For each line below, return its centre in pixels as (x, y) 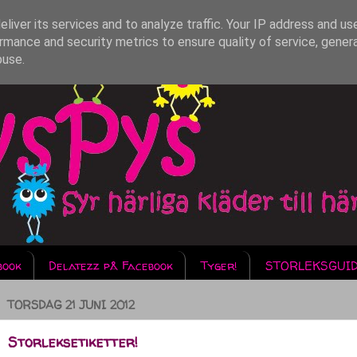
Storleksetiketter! (73, 342)
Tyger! (219, 265)
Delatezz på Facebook (111, 265)
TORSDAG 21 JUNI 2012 (71, 306)
